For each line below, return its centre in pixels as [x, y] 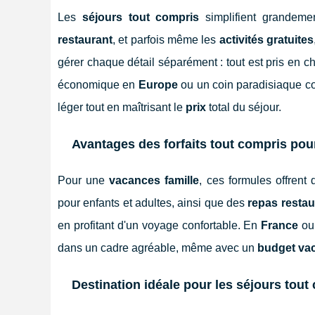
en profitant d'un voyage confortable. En [160, 225]
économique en [98, 84]
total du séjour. [244, 107]
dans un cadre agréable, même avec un [157, 247]
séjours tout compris [141, 17]
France [280, 225]
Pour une [84, 180]
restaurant [85, 39]
